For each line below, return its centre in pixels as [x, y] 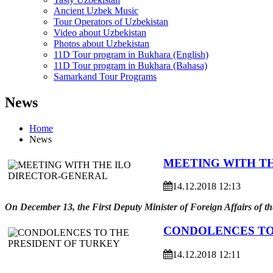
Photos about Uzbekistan [101, 44]
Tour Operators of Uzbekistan [111, 22]
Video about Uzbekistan [100, 33]
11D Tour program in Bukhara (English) [131, 55]
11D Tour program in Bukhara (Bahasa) [130, 66]
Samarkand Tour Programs [105, 76]
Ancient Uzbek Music [96, 11]
